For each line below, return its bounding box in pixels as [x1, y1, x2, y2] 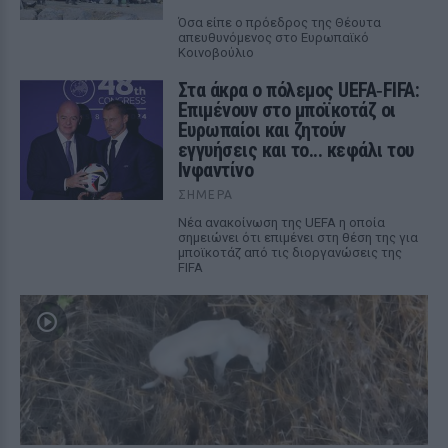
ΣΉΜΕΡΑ [177, 188, 233, 201]
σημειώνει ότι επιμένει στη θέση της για [177, 230, 418, 245]
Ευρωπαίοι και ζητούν [177, 118, 346, 142]
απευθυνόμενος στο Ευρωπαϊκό [177, 30, 369, 45]
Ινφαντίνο [177, 158, 254, 182]
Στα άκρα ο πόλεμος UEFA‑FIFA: [177, 78, 420, 102]
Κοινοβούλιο [177, 45, 254, 60]
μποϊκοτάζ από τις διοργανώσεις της [177, 245, 402, 260]
